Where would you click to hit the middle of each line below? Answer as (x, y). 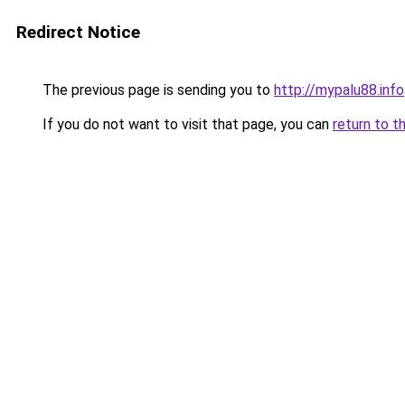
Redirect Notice (78, 32)
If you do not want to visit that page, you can (186, 124)
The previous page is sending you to (156, 90)
